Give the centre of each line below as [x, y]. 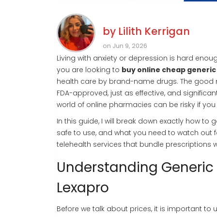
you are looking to [89, 70]
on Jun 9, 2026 [125, 46]
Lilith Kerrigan [154, 31]
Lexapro [83, 188]
